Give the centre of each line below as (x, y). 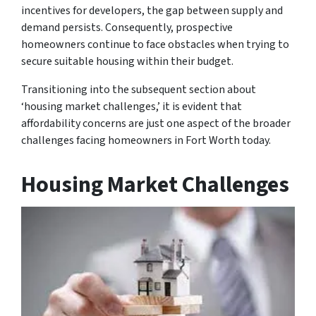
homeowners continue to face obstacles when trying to (155, 44)
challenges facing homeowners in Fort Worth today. (146, 140)
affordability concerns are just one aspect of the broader (156, 123)
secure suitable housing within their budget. (127, 61)
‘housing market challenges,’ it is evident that (132, 106)
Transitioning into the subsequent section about (139, 89)
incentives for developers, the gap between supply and (152, 10)
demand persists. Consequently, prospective (127, 27)
